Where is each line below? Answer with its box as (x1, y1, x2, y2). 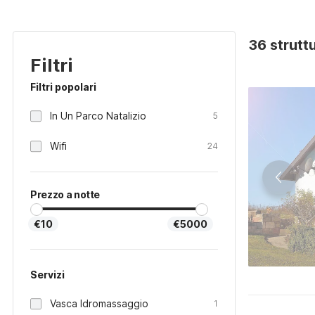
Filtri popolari (30, 81, 96, 93)
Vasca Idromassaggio (50, 297, 148, 309)
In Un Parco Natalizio (50, 110, 146, 122)
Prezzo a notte (30, 188, 101, 200)
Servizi (30, 269, 65, 281)
